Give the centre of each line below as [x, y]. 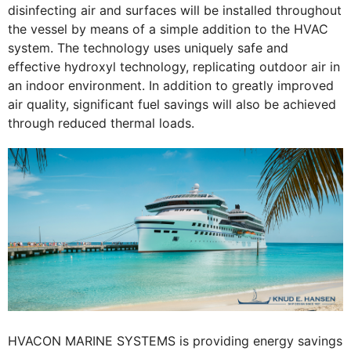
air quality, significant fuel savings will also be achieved [172, 105]
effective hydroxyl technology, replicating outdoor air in [174, 67]
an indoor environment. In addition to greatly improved [171, 86]
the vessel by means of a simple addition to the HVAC [168, 29]
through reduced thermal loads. [101, 123]
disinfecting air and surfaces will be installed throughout [175, 11]
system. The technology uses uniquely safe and [148, 48]
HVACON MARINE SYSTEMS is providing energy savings [175, 341]
